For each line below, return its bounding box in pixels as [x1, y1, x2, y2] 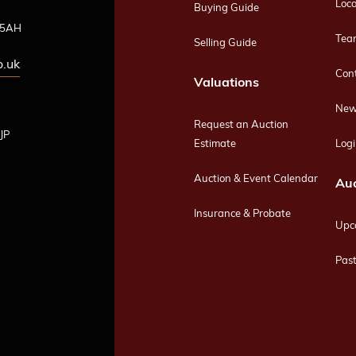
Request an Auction [194, 120, 289, 131]
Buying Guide [194, 3, 260, 14]
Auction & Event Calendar [194, 174, 319, 185]
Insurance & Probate [194, 209, 292, 220]
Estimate [194, 139, 237, 150]
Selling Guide [194, 38, 257, 49]
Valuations [194, 77, 260, 91]
